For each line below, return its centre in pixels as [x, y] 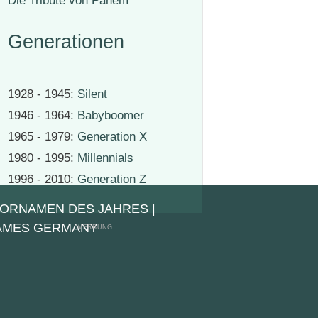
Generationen [66, 42]
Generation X [112, 137]
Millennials [105, 158]
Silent [92, 94]
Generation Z [112, 180]
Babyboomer [111, 116]
